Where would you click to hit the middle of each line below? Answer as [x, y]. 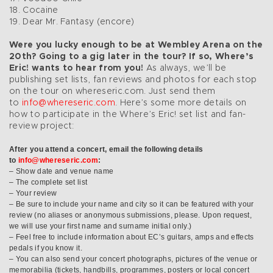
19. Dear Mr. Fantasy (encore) [72, 22]
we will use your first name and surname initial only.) [101, 226]
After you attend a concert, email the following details [106, 149]
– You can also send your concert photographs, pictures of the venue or [133, 259]
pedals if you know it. [46, 248]
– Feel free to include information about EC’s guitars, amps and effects [132, 237]
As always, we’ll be [185, 68]
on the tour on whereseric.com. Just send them [112, 91]
